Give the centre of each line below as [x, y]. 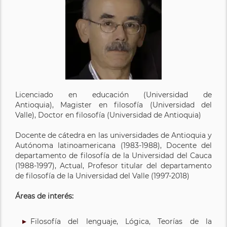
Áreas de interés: [44, 196]
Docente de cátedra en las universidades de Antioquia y [113, 135]
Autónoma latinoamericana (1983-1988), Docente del [113, 145]
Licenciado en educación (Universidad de [113, 94]
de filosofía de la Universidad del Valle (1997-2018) [102, 176]
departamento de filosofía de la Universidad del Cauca [113, 155]
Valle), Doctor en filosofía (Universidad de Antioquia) [108, 115]
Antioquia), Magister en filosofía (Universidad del [113, 105]
